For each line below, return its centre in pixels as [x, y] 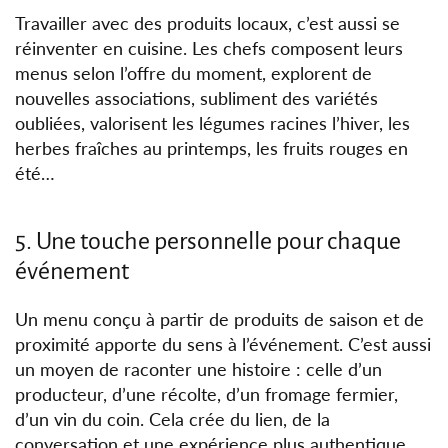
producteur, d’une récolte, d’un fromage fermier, [207, 394]
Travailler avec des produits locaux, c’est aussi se [208, 23]
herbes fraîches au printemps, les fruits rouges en [212, 148]
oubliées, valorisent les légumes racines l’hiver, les [213, 123]
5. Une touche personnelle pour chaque [208, 241]
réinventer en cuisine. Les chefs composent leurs [209, 48]
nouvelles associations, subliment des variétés [197, 98]
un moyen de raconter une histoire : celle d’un [199, 369]
